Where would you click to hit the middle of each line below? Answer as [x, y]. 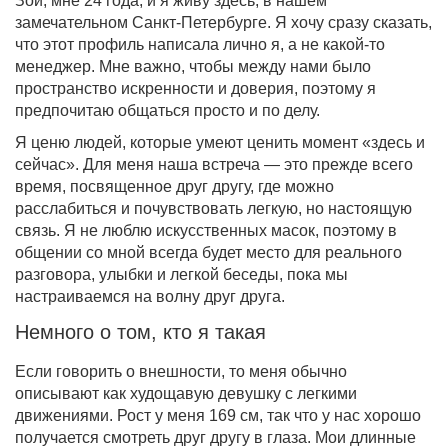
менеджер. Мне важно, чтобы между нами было [193, 67]
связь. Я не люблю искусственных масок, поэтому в [206, 231]
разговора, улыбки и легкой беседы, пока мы [181, 275]
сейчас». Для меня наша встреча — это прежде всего [214, 165]
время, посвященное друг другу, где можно [174, 187]
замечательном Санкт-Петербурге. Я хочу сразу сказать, [223, 23]
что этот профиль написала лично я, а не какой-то [200, 45]
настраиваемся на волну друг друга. [150, 297]
